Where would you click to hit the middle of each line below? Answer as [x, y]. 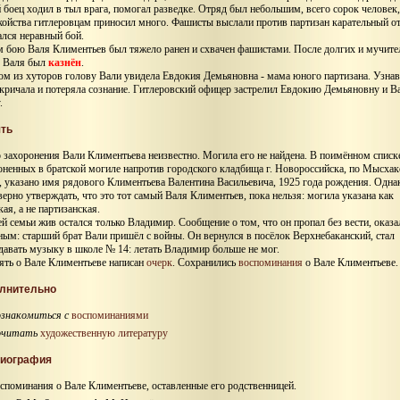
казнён [65, 63]
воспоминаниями [110, 316]
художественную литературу [104, 333]
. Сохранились [205, 263]
